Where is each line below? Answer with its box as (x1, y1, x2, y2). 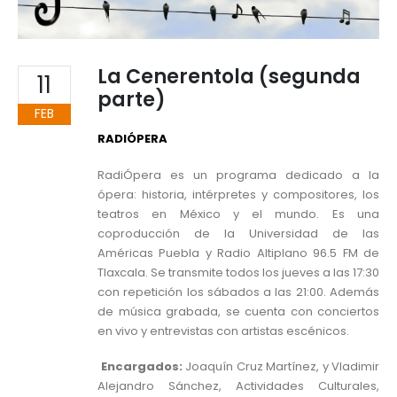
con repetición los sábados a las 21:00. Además (97, 283, 379, 300)
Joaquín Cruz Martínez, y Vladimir (185, 358, 379, 376)
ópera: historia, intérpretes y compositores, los (97, 185, 379, 203)
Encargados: (100, 358, 185, 376)
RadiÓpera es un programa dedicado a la (97, 166, 379, 183)
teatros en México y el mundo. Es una (97, 205, 379, 222)
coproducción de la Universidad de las (97, 224, 379, 242)
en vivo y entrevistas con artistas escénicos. (97, 322, 349, 339)
